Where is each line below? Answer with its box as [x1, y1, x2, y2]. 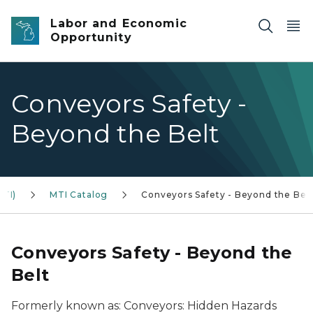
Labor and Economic [50, 17, 187, 30]
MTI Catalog [50, 189, 108, 200]
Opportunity [50, 31, 132, 44]
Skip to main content [6, 8, 119, 21]
